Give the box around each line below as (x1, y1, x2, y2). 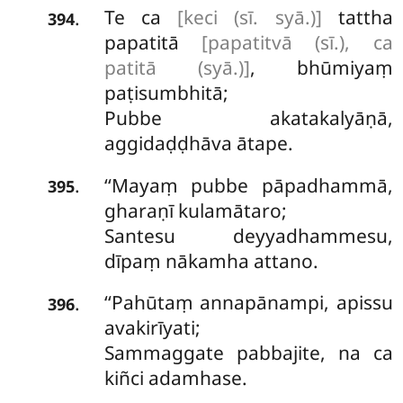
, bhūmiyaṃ (249, 55, 393, 81)
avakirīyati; (103, 315, 201, 341)
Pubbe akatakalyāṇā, (103, 105, 393, 131)
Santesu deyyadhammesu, (103, 222, 393, 248)
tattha (321, 4, 393, 31)
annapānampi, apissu (200, 290, 393, 316)
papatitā (103, 30, 202, 56)
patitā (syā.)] (103, 55, 250, 81)
